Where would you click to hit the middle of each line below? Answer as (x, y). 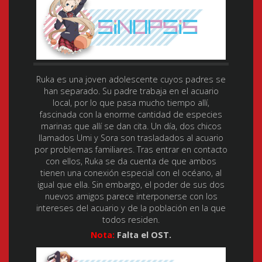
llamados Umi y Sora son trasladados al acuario (131, 138)
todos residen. (131, 220)
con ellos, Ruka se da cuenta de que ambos (131, 161)
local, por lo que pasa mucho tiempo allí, (131, 103)
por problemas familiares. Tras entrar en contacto (131, 150)
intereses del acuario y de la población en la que (131, 208)
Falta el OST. (143, 235)
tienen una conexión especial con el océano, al (131, 173)
